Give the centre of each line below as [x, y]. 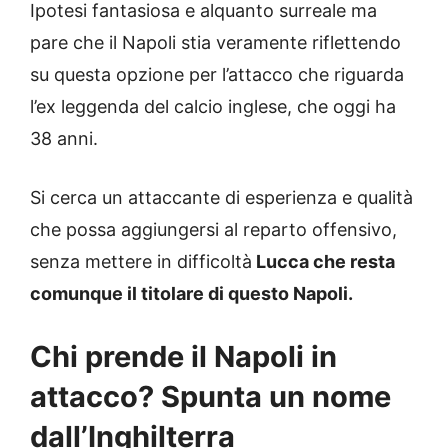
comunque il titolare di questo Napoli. [191, 294]
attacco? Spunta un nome [210, 397]
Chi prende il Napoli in [183, 357]
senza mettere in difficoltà [141, 262]
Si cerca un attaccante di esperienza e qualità [221, 198]
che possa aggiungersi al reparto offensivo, [213, 230]
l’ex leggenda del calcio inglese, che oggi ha [213, 107]
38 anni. [64, 139]
